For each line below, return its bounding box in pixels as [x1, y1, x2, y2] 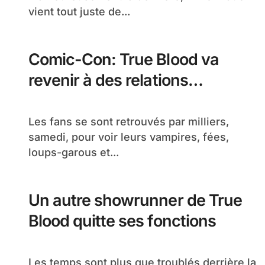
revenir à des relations [28, 70, 188, 90]
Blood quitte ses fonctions [28, 211, 216, 231]
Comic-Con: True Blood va [28, 50, 219, 69]
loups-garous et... [28, 146, 119, 159]
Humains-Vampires [28, 91, 169, 111]
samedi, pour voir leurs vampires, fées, [28, 131, 229, 143]
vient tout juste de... [28, 5, 130, 18]
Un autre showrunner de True [28, 190, 242, 210]
